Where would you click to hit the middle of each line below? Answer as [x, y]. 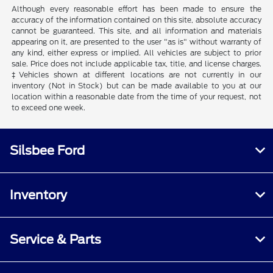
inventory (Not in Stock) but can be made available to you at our [136, 85]
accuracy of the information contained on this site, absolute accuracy [136, 19]
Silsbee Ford [47, 150]
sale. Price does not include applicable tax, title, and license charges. [136, 63]
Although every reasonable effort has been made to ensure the [136, 9]
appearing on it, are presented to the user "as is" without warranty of [136, 41]
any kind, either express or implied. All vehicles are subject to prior [136, 52]
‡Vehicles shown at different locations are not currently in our [136, 74]
